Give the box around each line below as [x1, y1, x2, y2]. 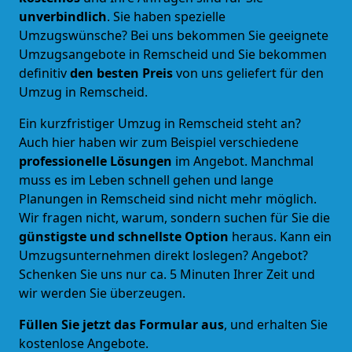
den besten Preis [70, 64, 173, 82]
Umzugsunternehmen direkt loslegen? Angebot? [19, 246, 308, 264]
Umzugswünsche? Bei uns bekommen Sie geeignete [19, 26, 328, 44]
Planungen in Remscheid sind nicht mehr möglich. [19, 189, 317, 207]
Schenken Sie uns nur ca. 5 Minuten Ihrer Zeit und [19, 265, 315, 283]
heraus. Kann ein [232, 227, 332, 245]
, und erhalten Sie [224, 315, 328, 333]
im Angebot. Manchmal [175, 152, 313, 170]
